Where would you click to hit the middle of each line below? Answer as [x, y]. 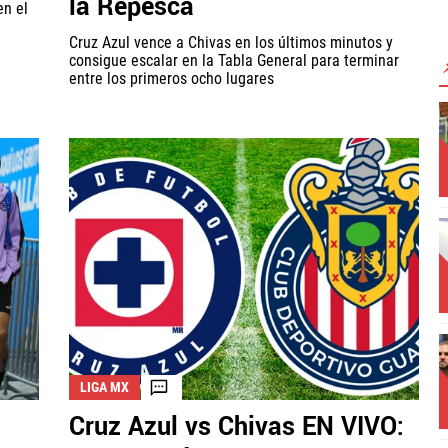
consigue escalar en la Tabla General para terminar [234, 61]
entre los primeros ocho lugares [171, 79]
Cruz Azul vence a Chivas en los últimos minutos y [231, 43]
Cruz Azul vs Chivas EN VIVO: [236, 427]
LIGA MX [104, 387]
